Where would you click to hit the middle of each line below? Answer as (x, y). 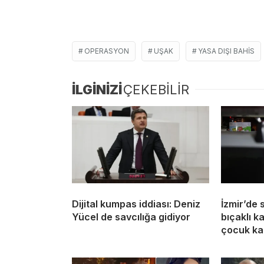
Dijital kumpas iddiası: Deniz (136, 204)
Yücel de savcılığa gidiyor (131, 217)
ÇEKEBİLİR (156, 89)
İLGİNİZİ (97, 89)
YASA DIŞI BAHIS (226, 51)
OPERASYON (107, 51)
